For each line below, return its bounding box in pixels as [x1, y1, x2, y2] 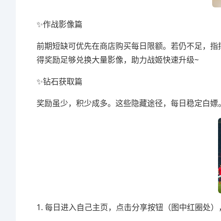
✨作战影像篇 [37, 19, 82, 30]
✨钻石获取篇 [37, 76, 82, 87]
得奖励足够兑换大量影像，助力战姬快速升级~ [37, 54, 199, 65]
